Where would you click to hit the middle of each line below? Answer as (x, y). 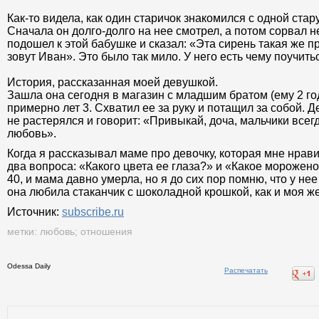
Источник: (35, 212)
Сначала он (40, 31)
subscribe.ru (93, 212)
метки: (22, 232)
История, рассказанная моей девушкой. (113, 83)
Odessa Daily (29, 266)
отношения (106, 232)
